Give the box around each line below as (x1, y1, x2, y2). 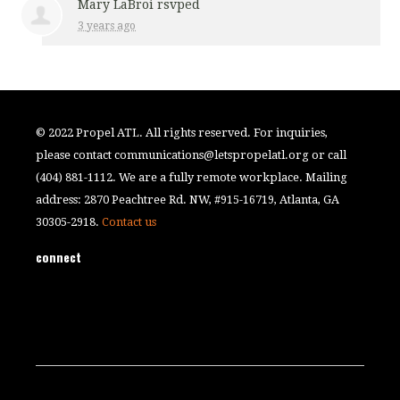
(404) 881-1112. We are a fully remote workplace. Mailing (36, 170, 348, 184)
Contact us (102, 214, 157, 229)
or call (309, 147, 347, 162)
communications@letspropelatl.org (114, 147, 310, 162)
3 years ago (78, 19, 137, 32)
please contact (36, 147, 115, 162)
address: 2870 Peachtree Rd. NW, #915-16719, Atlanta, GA (36, 192, 340, 206)
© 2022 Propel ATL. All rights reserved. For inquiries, (36, 125, 329, 139)
